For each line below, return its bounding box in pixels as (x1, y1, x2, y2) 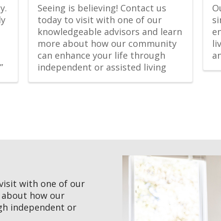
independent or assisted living (37, 61, 166, 73)
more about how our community (37, 37, 177, 49)
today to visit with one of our (37, 13, 162, 26)
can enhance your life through (37, 49, 165, 61)
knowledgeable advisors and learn (37, 25, 182, 37)
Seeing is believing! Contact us (37, 1, 166, 14)
